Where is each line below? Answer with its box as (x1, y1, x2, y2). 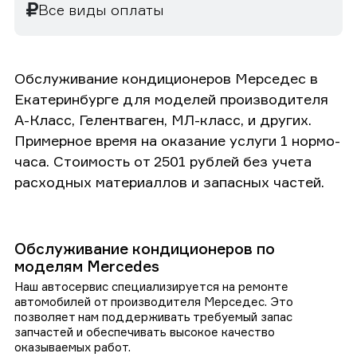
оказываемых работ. (14, 339, 131, 355)
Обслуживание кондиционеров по (14, 238, 275, 258)
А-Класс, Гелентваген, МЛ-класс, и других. (14, 110, 312, 128)
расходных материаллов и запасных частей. (14, 172, 324, 190)
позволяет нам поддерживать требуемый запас (14, 308, 292, 324)
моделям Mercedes (14, 256, 159, 276)
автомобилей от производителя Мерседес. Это (14, 293, 293, 309)
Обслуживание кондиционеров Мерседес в (14, 69, 318, 87)
